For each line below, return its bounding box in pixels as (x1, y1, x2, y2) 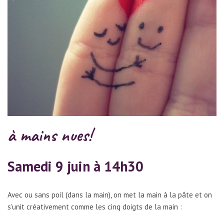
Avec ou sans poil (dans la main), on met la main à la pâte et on (7, 189, 212, 199)
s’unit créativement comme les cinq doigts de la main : (7, 201, 182, 211)
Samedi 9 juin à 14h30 (7, 156, 143, 175)
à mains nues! (7, 123, 92, 146)
